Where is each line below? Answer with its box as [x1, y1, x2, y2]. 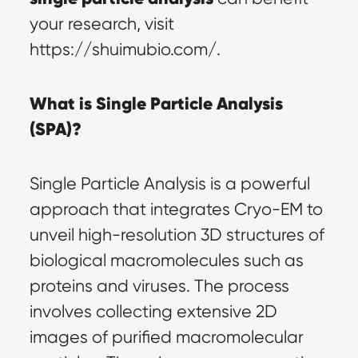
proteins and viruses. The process [29, 276, 289, 296]
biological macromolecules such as [29, 250, 304, 270]
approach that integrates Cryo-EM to [29, 199, 323, 219]
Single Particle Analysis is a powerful [29, 173, 310, 193]
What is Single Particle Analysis [29, 93, 283, 114]
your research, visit [29, 14, 174, 34]
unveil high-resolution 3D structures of [29, 225, 324, 245]
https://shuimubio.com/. [29, 39, 221, 59]
